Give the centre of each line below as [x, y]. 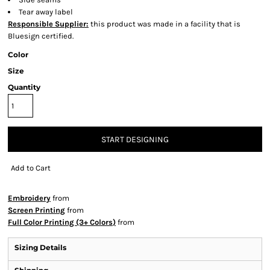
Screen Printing [36, 210]
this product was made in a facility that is [165, 24]
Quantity [24, 87]
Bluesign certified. [41, 36]
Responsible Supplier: [48, 24]
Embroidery [29, 198]
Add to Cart [31, 168]
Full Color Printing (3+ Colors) [62, 222]
